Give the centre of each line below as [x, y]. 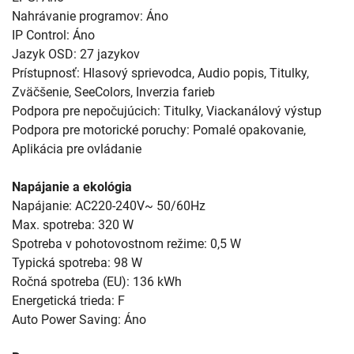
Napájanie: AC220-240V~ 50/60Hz [109, 205]
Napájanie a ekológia [72, 186]
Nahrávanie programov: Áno [90, 16]
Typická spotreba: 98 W [77, 262]
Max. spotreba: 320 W [73, 224]
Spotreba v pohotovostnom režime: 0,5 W [126, 243]
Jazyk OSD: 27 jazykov [76, 54]
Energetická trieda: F [68, 300]
